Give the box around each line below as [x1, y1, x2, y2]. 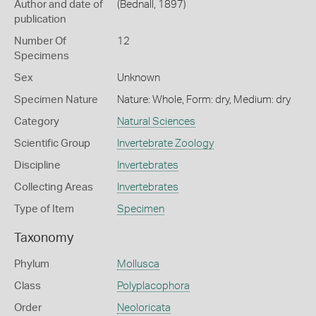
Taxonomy [14, 232, 73, 245]
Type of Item [14, 204, 74, 214]
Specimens [14, 51, 69, 61]
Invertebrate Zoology [116, 138, 214, 149]
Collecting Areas [14, 182, 93, 193]
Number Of [14, 36, 66, 47]
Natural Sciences [116, 116, 195, 127]
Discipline [14, 160, 61, 171]
